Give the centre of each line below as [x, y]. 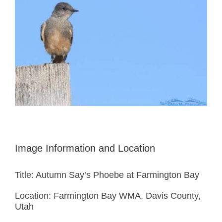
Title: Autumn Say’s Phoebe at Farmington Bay [107, 175]
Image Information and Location [85, 148]
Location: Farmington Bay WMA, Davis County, [108, 196]
